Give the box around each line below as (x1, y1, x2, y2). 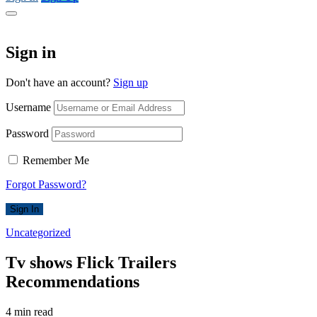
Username (6, 100, 51, 113)
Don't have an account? (6, 76, 113, 88)
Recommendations (6, 272, 139, 291)
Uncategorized (6, 226, 71, 238)
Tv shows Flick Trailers (6, 253, 176, 272)
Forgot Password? (6, 178, 86, 190)
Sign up (113, 76, 148, 88)
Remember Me (23, 154, 89, 166)
